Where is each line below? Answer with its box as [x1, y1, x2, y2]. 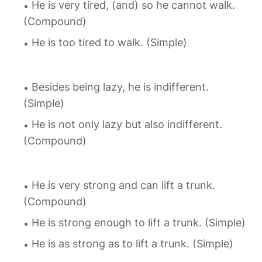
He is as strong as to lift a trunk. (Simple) [32, 237, 233, 250]
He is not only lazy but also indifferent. [32, 118, 222, 131]
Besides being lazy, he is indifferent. [32, 81, 209, 94]
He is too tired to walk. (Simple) [32, 36, 187, 49]
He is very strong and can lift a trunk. [32, 179, 215, 192]
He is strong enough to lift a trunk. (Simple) [32, 216, 246, 229]
